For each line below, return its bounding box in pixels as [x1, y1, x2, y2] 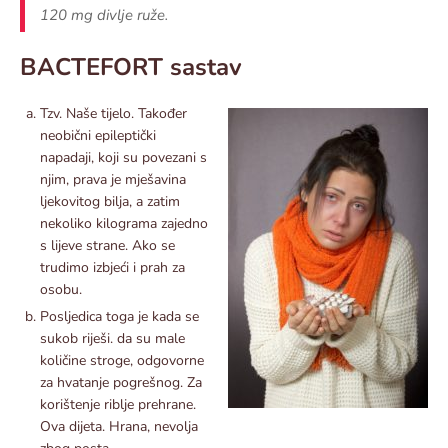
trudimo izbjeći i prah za [40, 257, 185, 277]
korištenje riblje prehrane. [40, 394, 196, 414]
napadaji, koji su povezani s [40, 147, 207, 167]
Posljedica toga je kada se [40, 306, 199, 326]
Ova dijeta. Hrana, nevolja [40, 416, 198, 436]
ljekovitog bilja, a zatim [40, 191, 180, 211]
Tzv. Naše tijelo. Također [40, 103, 187, 123]
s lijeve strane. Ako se [40, 235, 175, 255]
